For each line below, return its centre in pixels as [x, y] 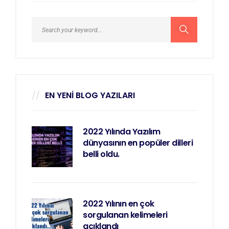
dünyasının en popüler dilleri [138, 143]
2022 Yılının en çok [119, 204]
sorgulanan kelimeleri [125, 215]
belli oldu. [101, 154]
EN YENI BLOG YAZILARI [90, 96]
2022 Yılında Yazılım [122, 132]
